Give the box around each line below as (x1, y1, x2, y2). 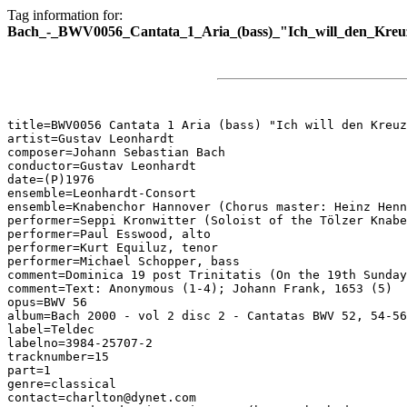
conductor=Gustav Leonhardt (7, 159, 196, 173)
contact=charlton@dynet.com (7, 391, 196, 404)
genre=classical (7, 377, 116, 391)
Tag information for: (7, 7, 123, 23)
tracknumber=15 (7, 350, 109, 363)
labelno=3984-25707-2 (7, 336, 153, 350)
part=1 (7, 363, 51, 377)
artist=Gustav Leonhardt (7, 132, 174, 145)
